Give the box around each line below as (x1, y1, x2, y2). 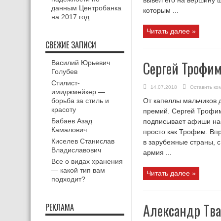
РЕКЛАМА (45, 201, 74, 213)
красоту (51, 106, 76, 113)
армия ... (143, 148, 172, 156)
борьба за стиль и (51, 97, 109, 105)
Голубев (51, 68, 77, 75)
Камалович (51, 126, 87, 134)
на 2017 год (51, 13, 89, 21)
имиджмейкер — (51, 88, 105, 96)
